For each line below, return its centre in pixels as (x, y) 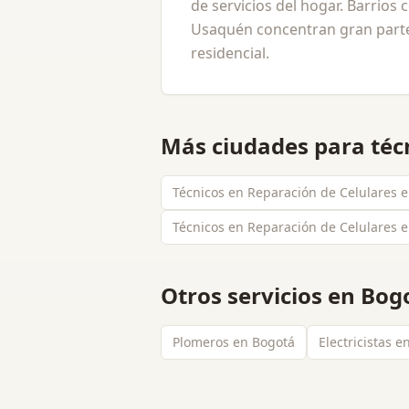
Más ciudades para (266, 146)
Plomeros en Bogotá (234, 342)
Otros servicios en (261, 295)
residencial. (230, 53)
